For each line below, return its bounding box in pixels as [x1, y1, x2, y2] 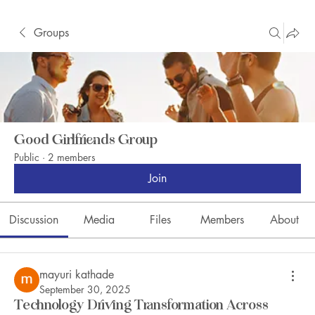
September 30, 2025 [39, 283, 131, 296]
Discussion [9, 212, 59, 227]
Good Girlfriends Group [14, 134, 157, 147]
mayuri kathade [39, 267, 114, 282]
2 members [48, 150, 96, 164]
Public [14, 150, 39, 164]
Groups [34, 25, 69, 40]
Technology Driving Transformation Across [14, 299, 269, 312]
